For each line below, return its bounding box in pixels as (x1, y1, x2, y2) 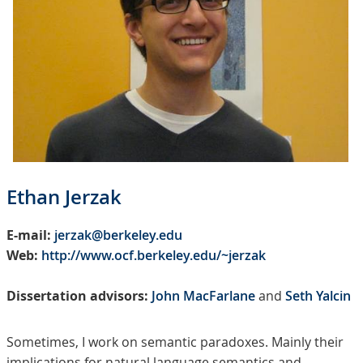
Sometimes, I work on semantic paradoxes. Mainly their (6, 333, 344, 352)
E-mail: (6, 226, 51, 245)
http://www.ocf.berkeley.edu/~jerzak (41, 246, 266, 265)
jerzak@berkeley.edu (54, 226, 182, 245)
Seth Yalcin (285, 287, 351, 305)
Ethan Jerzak (6, 184, 122, 211)
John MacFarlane (152, 287, 255, 305)
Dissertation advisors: (6, 287, 148, 305)
